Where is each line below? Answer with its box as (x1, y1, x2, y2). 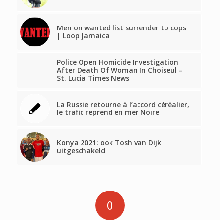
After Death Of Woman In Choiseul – (56, 65, 183, 75)
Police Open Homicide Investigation (56, 57, 178, 67)
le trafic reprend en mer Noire (56, 108, 159, 117)
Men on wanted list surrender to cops (56, 23, 186, 33)
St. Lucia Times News (56, 73, 129, 83)
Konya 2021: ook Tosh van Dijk (56, 138, 161, 148)
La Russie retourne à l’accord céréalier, (56, 100, 189, 110)
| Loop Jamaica (56, 31, 110, 41)
